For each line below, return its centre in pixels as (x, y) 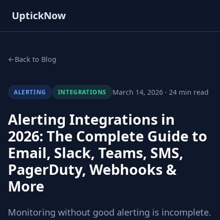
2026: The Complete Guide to (108, 136)
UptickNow (39, 15)
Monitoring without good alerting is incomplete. (110, 212)
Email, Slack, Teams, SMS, (96, 152)
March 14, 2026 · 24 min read (161, 92)
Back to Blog (36, 59)
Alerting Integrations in (91, 119)
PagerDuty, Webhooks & (92, 169)
